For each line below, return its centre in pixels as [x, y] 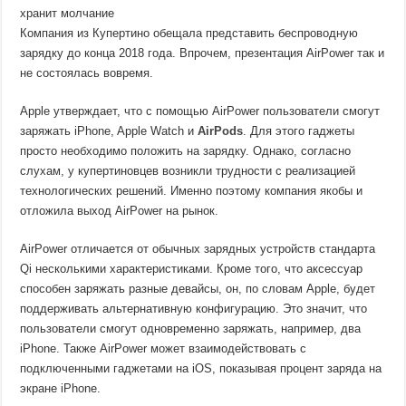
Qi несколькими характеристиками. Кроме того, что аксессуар [192, 269]
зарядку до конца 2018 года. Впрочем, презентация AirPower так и [203, 53]
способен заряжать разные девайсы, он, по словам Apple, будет [198, 289]
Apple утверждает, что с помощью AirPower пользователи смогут [200, 111]
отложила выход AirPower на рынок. [120, 211]
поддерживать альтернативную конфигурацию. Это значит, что [194, 309]
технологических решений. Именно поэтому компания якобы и [192, 191]
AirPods [221, 131]
